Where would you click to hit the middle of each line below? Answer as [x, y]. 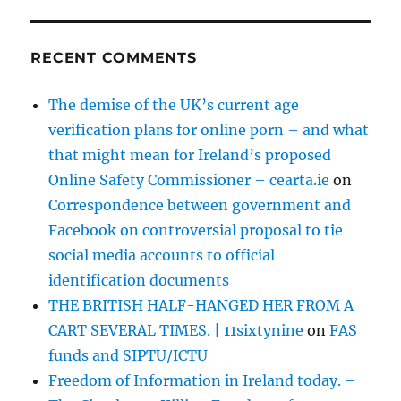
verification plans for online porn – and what [209, 130]
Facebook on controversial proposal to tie [196, 230]
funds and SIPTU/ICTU [128, 356]
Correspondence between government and [200, 205]
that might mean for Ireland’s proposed [190, 155]
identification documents [139, 281]
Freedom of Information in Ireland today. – [203, 381]
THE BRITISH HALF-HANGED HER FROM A [201, 306]
